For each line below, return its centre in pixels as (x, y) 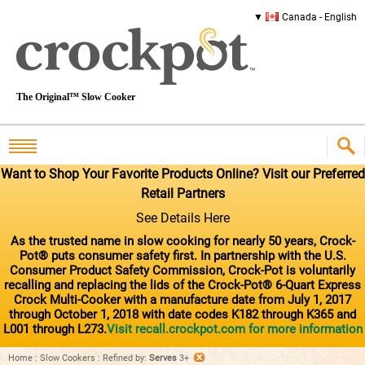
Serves (164, 358)
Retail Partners (182, 193)
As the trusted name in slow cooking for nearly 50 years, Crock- (182, 241)
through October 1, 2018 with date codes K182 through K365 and (182, 314)
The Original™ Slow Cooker (76, 97)
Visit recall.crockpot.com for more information (234, 329)
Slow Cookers (68, 358)
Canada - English (319, 17)
